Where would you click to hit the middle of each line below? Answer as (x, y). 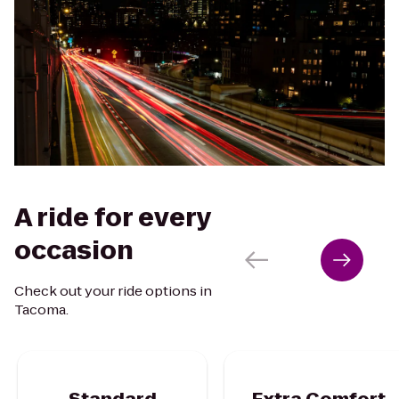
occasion (74, 250)
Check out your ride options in (113, 290)
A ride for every (113, 217)
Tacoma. (41, 309)
